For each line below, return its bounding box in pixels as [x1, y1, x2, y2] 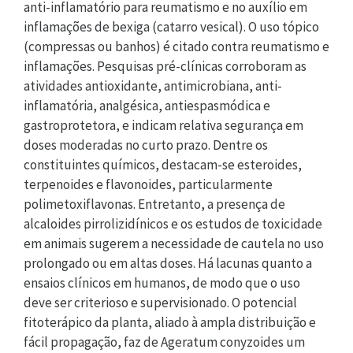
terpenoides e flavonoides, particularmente [24, 175, 273, 193]
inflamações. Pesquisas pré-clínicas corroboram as [24, 57, 307, 75]
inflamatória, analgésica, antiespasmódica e [24, 96, 270, 114]
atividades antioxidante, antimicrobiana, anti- [24, 76, 282, 95]
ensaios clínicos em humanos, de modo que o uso [24, 273, 300, 292]
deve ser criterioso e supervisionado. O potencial [24, 293, 297, 311]
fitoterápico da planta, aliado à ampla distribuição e [24, 313, 316, 331]
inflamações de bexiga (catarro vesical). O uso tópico [24, 17, 319, 35]
